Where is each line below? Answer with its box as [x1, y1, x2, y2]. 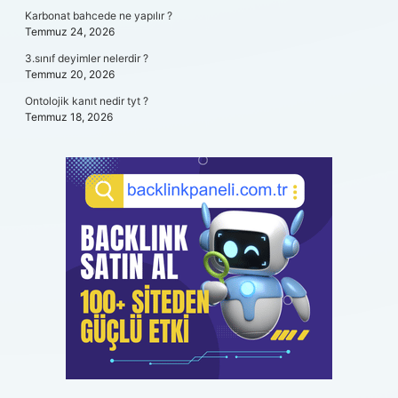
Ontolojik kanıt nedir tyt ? [25, 94, 148, 107]
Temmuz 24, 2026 [25, 25, 115, 38]
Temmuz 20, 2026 [25, 68, 115, 81]
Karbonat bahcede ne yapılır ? [25, 9, 172, 22]
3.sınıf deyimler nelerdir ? [25, 52, 148, 65]
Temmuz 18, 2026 [25, 110, 113, 123]
